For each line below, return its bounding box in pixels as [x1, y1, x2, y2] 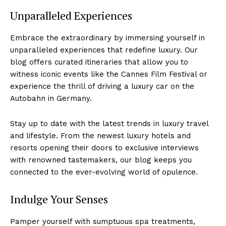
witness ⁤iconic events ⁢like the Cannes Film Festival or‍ [10, 69, 207, 79]
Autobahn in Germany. [10, 93, 92, 103]
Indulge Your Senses [10, 191, 108, 206]
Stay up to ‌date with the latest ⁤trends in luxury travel [10, 119, 208, 128]
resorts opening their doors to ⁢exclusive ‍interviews [10, 143, 199, 152]
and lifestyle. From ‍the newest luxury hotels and [10, 131, 191, 140]
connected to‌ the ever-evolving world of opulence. [10, 167, 198, 177]
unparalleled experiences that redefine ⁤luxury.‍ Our [10, 45, 198, 54]
